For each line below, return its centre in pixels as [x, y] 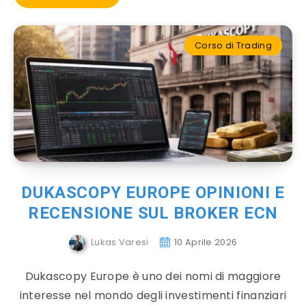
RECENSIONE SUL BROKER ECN [153, 213]
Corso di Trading [233, 45]
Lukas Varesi [120, 242]
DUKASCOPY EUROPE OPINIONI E [153, 193]
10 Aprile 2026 [206, 242]
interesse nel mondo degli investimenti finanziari [153, 295]
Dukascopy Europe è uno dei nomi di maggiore [153, 276]
